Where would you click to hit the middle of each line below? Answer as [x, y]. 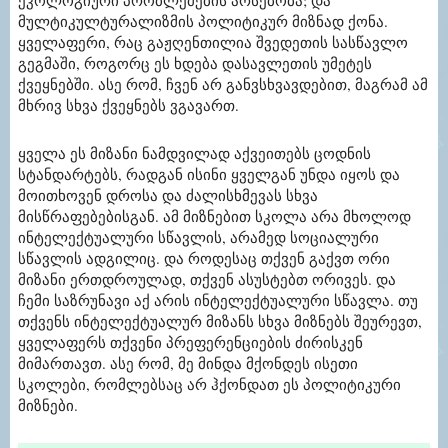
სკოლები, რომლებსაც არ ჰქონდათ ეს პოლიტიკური [209, 384]
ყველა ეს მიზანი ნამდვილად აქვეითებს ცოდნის [194, 153]
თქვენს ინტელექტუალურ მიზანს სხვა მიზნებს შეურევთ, [220, 321]
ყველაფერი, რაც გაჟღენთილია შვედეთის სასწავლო [213, 42]
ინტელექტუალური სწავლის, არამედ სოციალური [198, 237]
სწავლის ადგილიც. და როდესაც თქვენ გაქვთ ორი [204, 258]
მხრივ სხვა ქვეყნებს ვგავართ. [128, 105]
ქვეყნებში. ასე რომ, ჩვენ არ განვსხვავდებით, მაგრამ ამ [223, 84]
